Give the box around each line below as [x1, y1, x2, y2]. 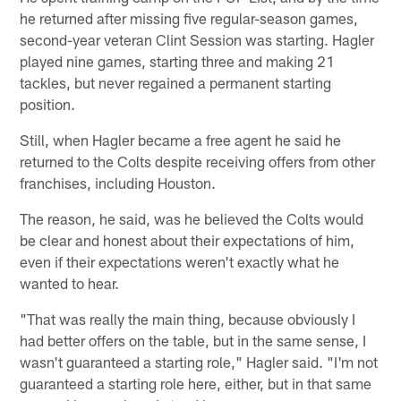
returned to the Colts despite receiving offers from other [20, 151, 376, 170]
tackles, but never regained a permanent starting [20, 73, 332, 91]
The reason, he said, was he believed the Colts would [20, 209, 364, 227]
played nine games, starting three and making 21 [20, 51, 336, 70]
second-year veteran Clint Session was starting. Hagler [20, 30, 375, 48]
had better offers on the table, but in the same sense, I [20, 330, 367, 349]
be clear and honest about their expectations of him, [20, 230, 355, 249]
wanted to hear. [20, 273, 120, 292]
